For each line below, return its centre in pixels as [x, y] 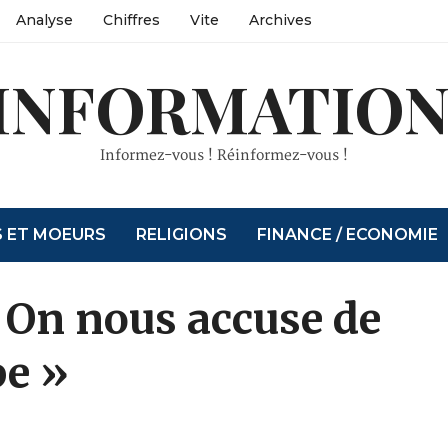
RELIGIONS [182, 234]
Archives [280, 20]
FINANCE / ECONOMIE [348, 234]
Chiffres [131, 20]
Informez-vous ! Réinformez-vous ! [223, 155]
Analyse [44, 20]
